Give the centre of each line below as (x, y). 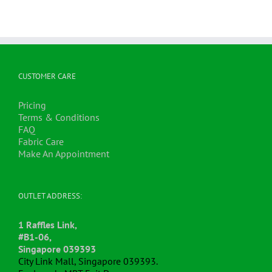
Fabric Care (41, 142)
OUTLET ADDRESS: (50, 196)
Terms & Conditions (59, 117)
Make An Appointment (64, 154)
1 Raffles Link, (48, 225)
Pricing (32, 105)
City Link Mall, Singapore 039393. (88, 261)
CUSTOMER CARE (47, 76)
